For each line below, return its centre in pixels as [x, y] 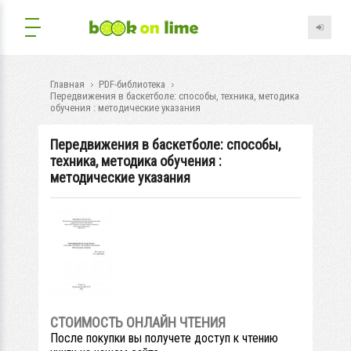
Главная [67, 84]
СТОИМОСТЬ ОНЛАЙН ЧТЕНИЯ [138, 322]
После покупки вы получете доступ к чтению [164, 338]
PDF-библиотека [132, 84]
